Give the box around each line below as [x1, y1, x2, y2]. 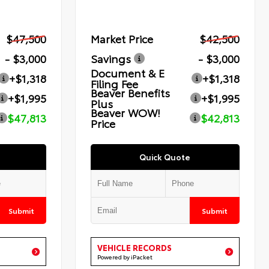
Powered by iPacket [97, 252, 153, 262]
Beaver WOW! [91, 104, 161, 121]
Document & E [91, 65, 165, 81]
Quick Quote [139, 151, 191, 163]
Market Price [91, 31, 154, 47]
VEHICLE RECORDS [97, 242, 172, 253]
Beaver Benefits [91, 85, 171, 101]
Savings [91, 50, 131, 67]
